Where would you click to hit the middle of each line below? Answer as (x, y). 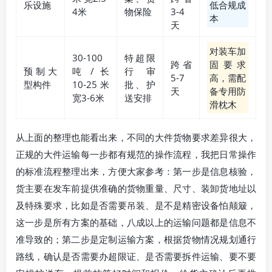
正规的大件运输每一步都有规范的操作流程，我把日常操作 (136, 155)
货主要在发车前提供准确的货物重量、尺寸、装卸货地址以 (136, 189)
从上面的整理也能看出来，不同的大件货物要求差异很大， (136, 138)
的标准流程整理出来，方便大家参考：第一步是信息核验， (136, 172)
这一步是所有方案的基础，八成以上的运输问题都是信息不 (136, 223)
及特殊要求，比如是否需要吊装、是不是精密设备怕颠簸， (136, 206)
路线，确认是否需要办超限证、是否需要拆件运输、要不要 (136, 257)
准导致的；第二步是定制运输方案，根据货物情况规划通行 (136, 240)
